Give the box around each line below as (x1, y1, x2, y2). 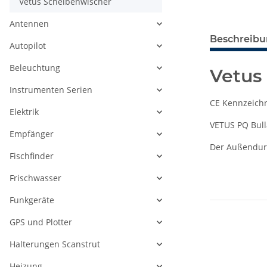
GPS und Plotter (10, 216, 72, 228)
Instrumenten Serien (10, 84, 92, 96)
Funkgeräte (10, 194, 54, 206)
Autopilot (10, 40, 46, 52)
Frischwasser (10, 172, 61, 184)
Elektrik (10, 106, 39, 118)
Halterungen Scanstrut (10, 238, 100, 250)
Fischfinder (10, 150, 54, 162)
